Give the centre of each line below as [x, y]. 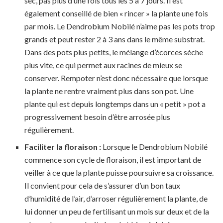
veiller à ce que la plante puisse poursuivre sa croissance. [119, 173]
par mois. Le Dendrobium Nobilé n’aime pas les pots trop [120, 26]
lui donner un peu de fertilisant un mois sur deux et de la [117, 212]
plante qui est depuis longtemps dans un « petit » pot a [115, 104]
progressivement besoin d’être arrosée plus [98, 117]
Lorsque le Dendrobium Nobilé [155, 147]
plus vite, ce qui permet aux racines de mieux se [104, 65]
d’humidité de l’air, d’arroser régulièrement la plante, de [116, 199]
